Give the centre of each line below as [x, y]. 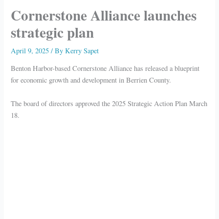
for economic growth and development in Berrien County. [91, 80]
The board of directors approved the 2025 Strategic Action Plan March [109, 103]
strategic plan [53, 32]
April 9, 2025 [31, 50]
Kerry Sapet [82, 50]
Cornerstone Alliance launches [104, 15]
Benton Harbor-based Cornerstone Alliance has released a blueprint [105, 68]
